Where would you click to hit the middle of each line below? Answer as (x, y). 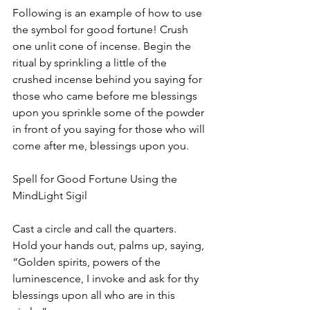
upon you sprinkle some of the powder (110, 113)
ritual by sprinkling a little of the (91, 63)
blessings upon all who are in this (95, 295)
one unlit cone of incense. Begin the (103, 46)
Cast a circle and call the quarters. (97, 229)
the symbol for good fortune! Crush (102, 30)
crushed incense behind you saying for (109, 80)
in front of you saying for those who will (110, 129)
